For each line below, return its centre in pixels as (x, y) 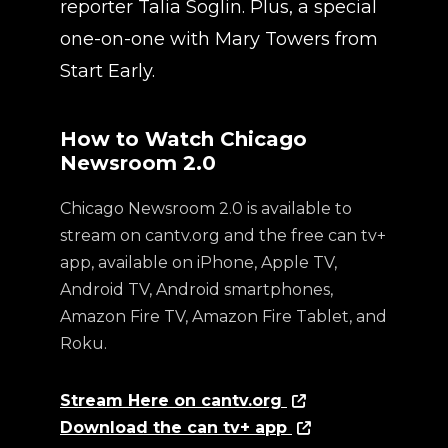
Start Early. (107, 71)
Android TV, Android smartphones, (196, 289)
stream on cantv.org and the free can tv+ (223, 235)
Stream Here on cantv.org (173, 400)
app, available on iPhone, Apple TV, (198, 262)
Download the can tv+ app (176, 427)
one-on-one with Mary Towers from (219, 39)
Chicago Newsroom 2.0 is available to (206, 208)
